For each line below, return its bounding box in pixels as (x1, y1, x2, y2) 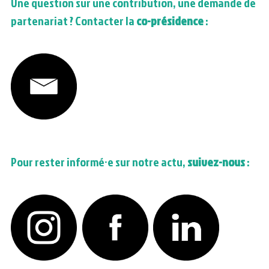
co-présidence (136, 11, 204, 29)
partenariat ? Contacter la (10, 11, 136, 29)
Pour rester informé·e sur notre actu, (10, 153, 187, 170)
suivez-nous (187, 153, 245, 170)
